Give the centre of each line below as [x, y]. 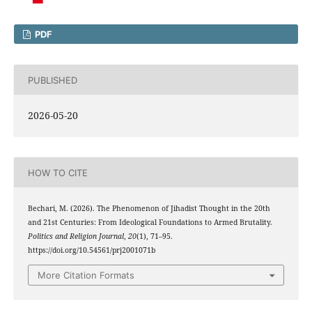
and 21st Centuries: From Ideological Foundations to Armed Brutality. [150, 223]
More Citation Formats [86, 275]
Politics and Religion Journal [76, 236]
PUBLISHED [52, 80]
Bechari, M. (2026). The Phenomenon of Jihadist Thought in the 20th [149, 209]
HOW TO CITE [57, 172]
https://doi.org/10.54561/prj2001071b [91, 250]
